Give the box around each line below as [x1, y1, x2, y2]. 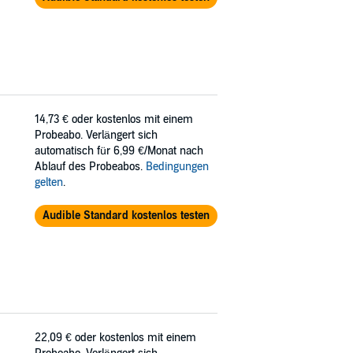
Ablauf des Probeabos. [35, 159, 146, 173]
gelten [35, 175, 63, 189]
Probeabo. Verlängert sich [35, 128, 158, 142]
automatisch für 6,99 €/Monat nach [35, 143, 203, 158]
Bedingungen [146, 159, 209, 173]
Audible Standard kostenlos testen [42, 208, 210, 222]
